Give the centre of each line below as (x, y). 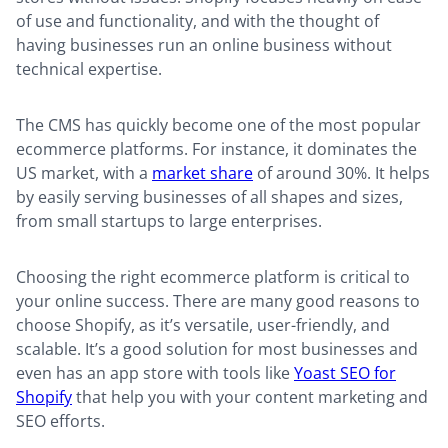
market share (202, 173)
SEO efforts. (60, 421)
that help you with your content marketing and (250, 397)
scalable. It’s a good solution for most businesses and (217, 349)
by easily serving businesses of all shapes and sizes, (209, 197)
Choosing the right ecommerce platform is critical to (213, 277)
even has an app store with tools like (155, 373)
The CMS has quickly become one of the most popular (218, 125)
